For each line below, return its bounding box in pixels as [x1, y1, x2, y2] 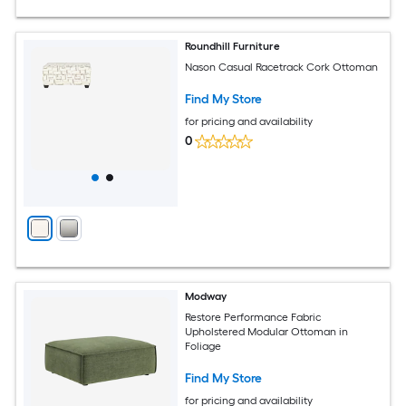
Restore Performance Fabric [185, 310, 322, 324]
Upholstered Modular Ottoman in [185, 324, 349, 338]
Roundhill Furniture [185, 40, 281, 53]
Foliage [185, 339, 222, 353]
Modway [185, 290, 227, 303]
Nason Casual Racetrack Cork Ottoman [185, 60, 379, 73]
